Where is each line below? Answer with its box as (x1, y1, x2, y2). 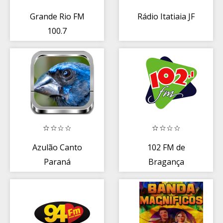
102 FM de (147, 141, 185, 153)
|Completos (34, 170, 80, 182)
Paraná (43, 156, 71, 167)
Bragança (148, 156, 184, 167)
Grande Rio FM (29, 10, 85, 22)
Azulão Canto (32, 141, 82, 153)
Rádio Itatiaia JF (137, 10, 195, 22)
